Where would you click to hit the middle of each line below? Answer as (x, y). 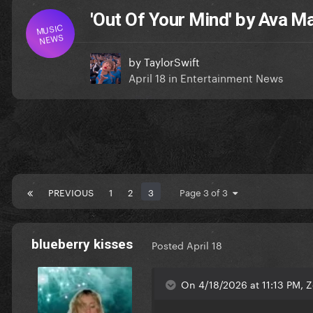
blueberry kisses (82, 244)
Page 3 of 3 (206, 191)
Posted (169, 245)
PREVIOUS (71, 191)
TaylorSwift (172, 60)
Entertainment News (232, 77)
